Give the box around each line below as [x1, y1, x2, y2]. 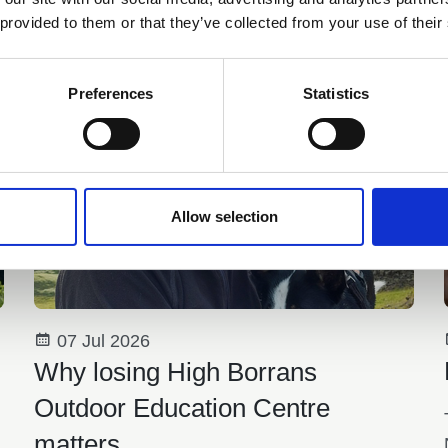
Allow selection [170, 208, 278, 226]
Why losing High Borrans [33, 356, 317, 387]
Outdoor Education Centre [33, 392, 330, 423]
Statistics [303, 85, 369, 103]
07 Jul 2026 [51, 330, 150, 351]
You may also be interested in [38, 39, 410, 70]
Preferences [68, 85, 154, 103]
